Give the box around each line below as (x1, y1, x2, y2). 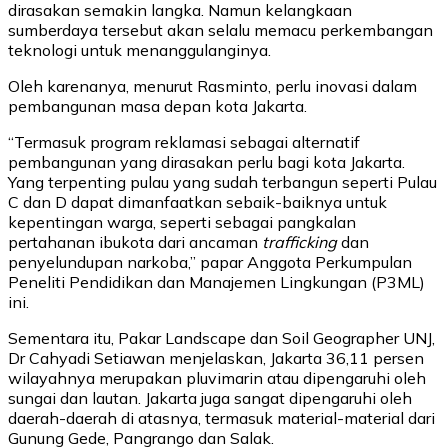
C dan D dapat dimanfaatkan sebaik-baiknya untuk (8, 191, 387, 212)
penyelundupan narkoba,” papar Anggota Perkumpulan (8, 251, 412, 272)
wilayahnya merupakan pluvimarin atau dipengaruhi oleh (8, 367, 426, 388)
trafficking (262, 231, 337, 252)
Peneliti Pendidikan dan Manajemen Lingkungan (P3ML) (8, 271, 425, 292)
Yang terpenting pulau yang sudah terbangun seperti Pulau (8, 171, 437, 192)
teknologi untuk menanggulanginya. (8, 39, 271, 60)
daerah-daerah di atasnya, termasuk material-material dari (8, 407, 435, 428)
